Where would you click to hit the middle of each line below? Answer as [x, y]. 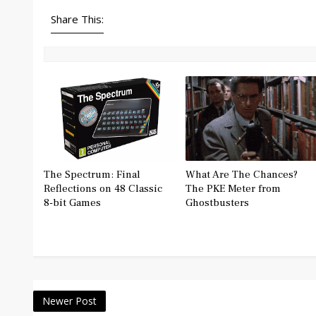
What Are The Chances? [241, 175]
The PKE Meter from [233, 189]
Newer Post [69, 301]
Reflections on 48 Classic [103, 189]
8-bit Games [72, 203]
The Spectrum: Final [92, 175]
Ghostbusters [217, 203]
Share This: [77, 19]
